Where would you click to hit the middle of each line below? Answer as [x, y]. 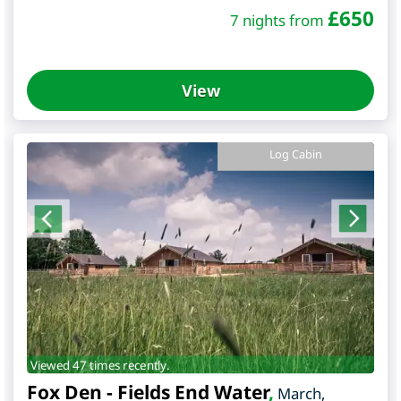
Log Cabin [296, 154]
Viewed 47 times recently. [100, 365]
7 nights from [279, 21]
